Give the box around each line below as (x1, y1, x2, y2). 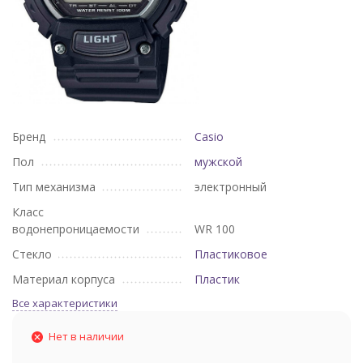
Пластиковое (194, 246, 267, 262)
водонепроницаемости (12, 221, 139, 237)
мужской (194, 154, 242, 169)
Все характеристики (12, 296, 117, 310)
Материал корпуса (12, 271, 115, 287)
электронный (194, 179, 267, 194)
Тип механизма (12, 179, 96, 194)
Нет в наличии (49, 329, 124, 344)
